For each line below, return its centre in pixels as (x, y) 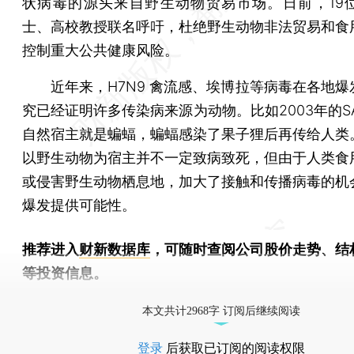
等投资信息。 (65, 273)
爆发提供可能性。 (79, 205)
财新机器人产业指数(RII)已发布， (142, 296)
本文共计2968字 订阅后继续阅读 (221, 311)
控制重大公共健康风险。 (100, 50)
